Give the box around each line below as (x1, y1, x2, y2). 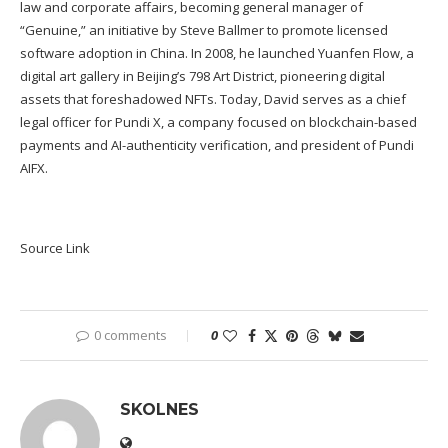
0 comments (94, 326, 167, 345)
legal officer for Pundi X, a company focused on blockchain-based (20, 113, 417, 132)
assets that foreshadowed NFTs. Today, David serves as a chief (20, 90, 406, 109)
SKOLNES (120, 400, 199, 420)
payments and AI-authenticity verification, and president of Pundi (20, 136, 414, 155)
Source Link (20, 239, 90, 258)
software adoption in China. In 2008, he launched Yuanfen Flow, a (20, 44, 414, 63)
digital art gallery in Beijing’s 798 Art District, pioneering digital (20, 67, 385, 86)
